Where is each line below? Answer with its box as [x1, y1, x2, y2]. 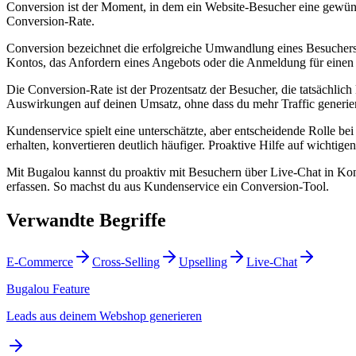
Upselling [179, 254, 227, 269]
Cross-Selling [92, 254, 160, 269]
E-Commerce [6, 254, 73, 269]
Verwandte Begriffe [6, 209, 166, 230]
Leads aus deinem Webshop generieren [6, 308, 202, 323]
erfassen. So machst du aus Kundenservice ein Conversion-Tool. [6, 179, 329, 193]
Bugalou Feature [6, 281, 90, 296]
